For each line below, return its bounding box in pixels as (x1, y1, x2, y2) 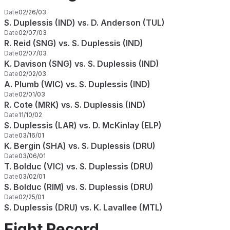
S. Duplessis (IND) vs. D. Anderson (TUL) (4, 17, 165, 28)
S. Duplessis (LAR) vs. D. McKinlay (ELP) (4, 120, 162, 130)
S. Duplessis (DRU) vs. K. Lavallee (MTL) (4, 202, 163, 213)
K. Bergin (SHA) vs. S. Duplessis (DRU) (4, 141, 156, 151)
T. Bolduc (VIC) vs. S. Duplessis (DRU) (4, 161, 154, 171)
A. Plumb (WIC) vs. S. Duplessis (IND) (4, 79, 150, 89)
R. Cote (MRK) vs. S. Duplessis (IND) (4, 100, 146, 110)
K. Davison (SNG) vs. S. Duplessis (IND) (4, 59, 159, 69)
